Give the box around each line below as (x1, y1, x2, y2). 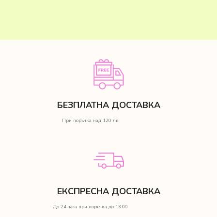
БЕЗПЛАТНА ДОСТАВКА (57, 99, 160, 111)
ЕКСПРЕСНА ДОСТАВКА (57, 185, 160, 197)
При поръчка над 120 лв (62, 117, 118, 124)
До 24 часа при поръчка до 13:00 (52, 203, 128, 210)
